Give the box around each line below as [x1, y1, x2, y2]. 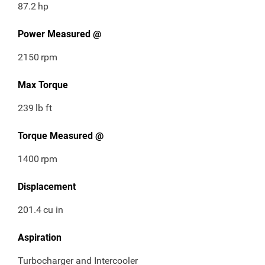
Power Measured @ [18, 28, 101, 40]
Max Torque [18, 79, 68, 91]
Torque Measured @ [18, 130, 104, 142]
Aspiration [18, 232, 62, 244]
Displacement [18, 181, 76, 193]
